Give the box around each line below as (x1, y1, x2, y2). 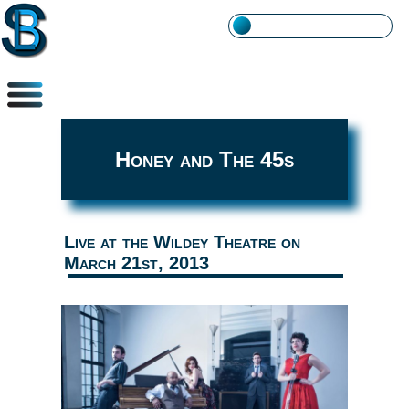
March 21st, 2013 (63, 252, 209, 273)
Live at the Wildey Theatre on (63, 231, 300, 252)
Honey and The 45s (115, 147, 294, 173)
